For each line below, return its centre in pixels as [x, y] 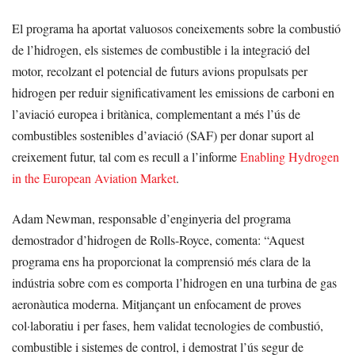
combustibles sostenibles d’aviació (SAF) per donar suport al [163, 135]
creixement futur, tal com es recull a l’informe [126, 156]
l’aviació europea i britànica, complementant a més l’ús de [156, 113]
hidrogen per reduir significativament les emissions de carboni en [173, 92]
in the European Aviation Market [94, 177]
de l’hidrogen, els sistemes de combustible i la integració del [161, 49]
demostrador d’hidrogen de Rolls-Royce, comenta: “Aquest [158, 239]
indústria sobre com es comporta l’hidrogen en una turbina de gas [174, 282]
